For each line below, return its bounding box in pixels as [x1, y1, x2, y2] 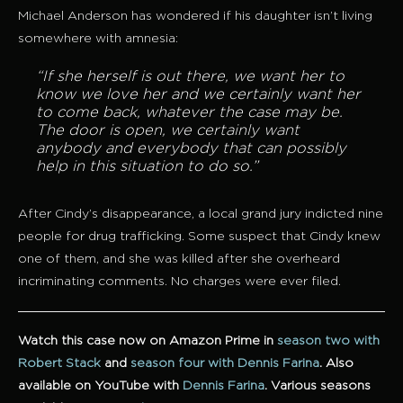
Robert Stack [18, 358, 101, 370]
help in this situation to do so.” [36, 160, 258, 175]
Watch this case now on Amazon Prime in [18, 336, 277, 347]
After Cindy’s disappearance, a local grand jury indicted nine [18, 209, 383, 220]
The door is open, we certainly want [36, 124, 300, 139]
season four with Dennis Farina [130, 358, 319, 370]
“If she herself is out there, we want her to [36, 70, 345, 85]
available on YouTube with [18, 381, 183, 392]
